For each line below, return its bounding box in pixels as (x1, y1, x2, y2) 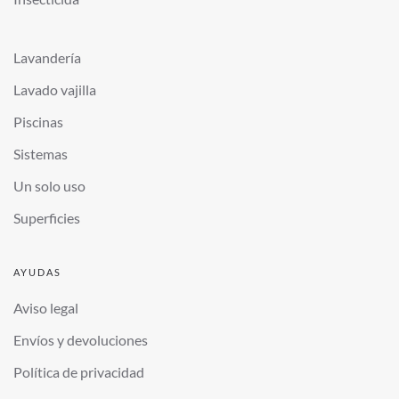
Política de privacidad (13, 363, 144, 381)
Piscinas (13, 113, 63, 131)
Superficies (13, 209, 80, 227)
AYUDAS (13, 266, 61, 279)
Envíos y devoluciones (13, 331, 148, 349)
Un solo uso (13, 177, 85, 195)
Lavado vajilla (13, 81, 96, 99)
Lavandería (13, 49, 81, 67)
